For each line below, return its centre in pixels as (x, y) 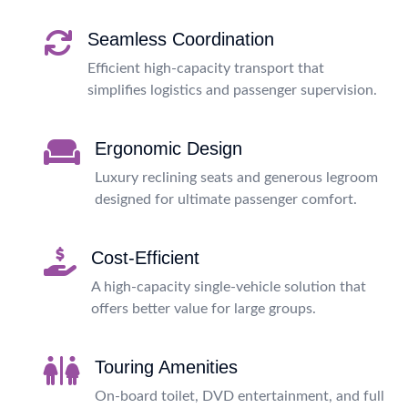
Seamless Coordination (181, 39)
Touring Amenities (166, 367)
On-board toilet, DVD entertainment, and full (240, 396)
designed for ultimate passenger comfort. (226, 199)
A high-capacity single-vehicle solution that (229, 286)
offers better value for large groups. (204, 308)
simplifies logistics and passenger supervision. (232, 90)
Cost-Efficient (145, 257)
